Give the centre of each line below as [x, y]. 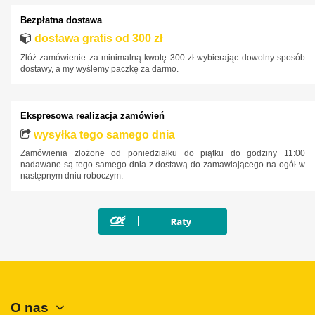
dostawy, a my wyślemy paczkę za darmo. [99, 69]
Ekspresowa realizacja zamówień [92, 116]
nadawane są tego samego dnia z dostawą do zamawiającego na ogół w [163, 165]
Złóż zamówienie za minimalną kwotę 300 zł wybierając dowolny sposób [163, 57]
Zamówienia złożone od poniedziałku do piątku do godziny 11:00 [163, 154]
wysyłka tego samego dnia [104, 134]
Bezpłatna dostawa [61, 20]
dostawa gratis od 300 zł [98, 39]
